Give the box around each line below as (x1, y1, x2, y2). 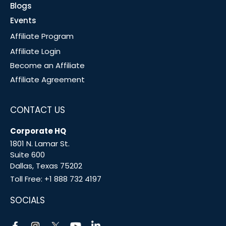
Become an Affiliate (10, 60, 85, 71)
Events (10, 15, 36, 26)
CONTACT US (10, 104, 65, 117)
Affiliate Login (10, 46, 61, 57)
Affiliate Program (10, 31, 74, 42)
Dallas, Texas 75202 (10, 160, 82, 172)
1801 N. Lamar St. (10, 138, 70, 149)
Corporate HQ (10, 126, 66, 137)
